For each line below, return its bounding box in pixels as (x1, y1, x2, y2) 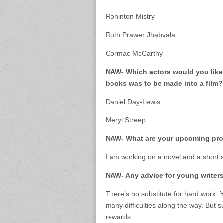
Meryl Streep (106, 116, 146, 124)
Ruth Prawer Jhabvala (106, 31, 175, 39)
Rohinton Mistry (106, 12, 155, 20)
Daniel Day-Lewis (106, 98, 160, 106)
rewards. (106, 213, 133, 221)
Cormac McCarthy (106, 49, 163, 57)
